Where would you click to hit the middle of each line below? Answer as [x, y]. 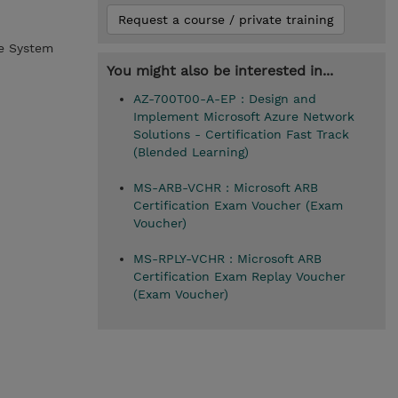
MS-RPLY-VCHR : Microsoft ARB [227, 259]
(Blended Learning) [191, 152]
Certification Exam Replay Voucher [239, 276]
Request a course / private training [225, 20]
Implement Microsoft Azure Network [243, 116]
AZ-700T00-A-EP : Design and [224, 99]
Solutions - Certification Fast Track [241, 134]
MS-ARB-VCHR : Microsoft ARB [225, 187]
